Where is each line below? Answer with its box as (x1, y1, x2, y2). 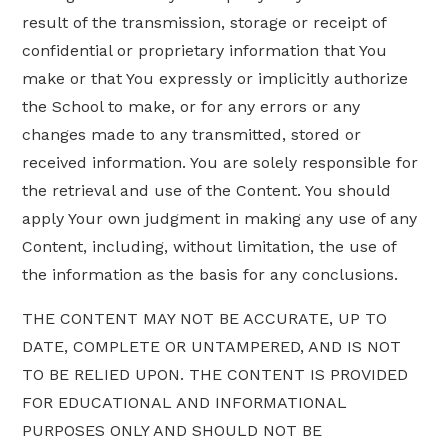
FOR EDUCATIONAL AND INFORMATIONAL (22, 393, 348, 413)
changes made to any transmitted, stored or (22, 125, 362, 145)
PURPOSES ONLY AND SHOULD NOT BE (22, 421, 323, 441)
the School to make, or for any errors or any (22, 97, 361, 117)
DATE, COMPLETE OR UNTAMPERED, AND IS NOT (22, 337, 402, 357)
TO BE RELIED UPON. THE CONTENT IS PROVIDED (22, 365, 409, 385)
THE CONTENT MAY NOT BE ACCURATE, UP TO (22, 309, 388, 329)
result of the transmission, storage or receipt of (22, 13, 387, 33)
